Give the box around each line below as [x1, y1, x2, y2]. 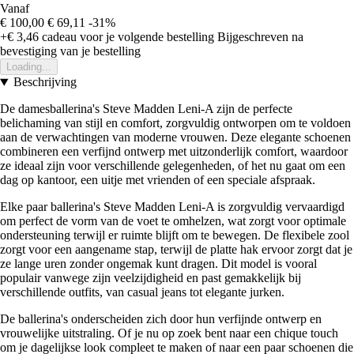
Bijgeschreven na [217, 30, 303, 44]
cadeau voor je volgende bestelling [39, 30, 214, 44]
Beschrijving [13, 75, 77, 89]
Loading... [6, 61, 51, 73]
